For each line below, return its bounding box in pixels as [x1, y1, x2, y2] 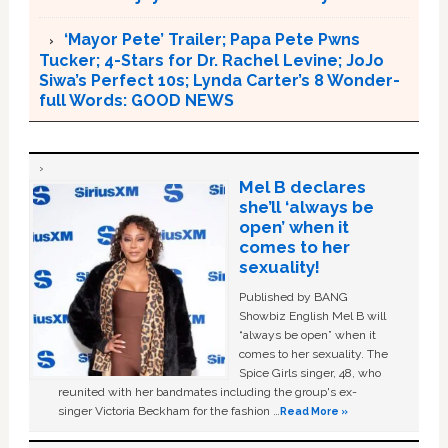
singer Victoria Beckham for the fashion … [58, 403, 281, 418]
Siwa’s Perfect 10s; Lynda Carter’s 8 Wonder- [38, 70, 400, 90]
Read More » [280, 404, 349, 417]
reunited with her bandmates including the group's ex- [58, 384, 358, 399]
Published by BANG [238, 289, 348, 304]
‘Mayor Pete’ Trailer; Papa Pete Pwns [63, 29, 360, 49]
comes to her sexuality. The [238, 346, 388, 361]
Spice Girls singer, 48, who [238, 365, 381, 380]
